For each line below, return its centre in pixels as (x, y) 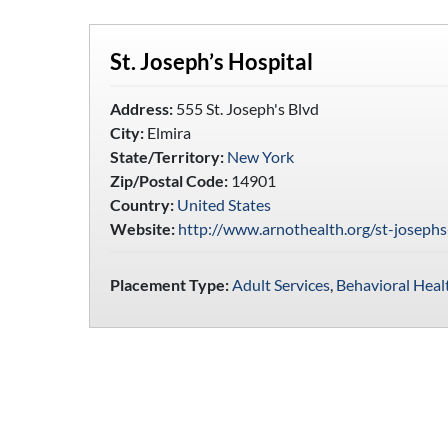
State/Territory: (166, 156)
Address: (141, 108)
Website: (142, 228)
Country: (141, 204)
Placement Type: (169, 284)
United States (223, 204)
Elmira (167, 132)
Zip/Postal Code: (168, 180)
